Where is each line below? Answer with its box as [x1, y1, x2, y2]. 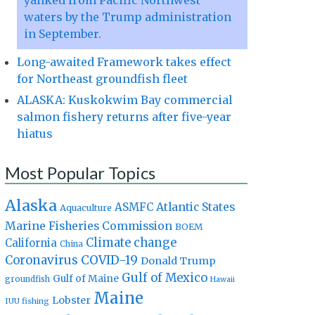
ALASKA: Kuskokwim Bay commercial [17, 93, 233, 108]
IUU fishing [5, 296, 49, 307]
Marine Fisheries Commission [5, 219, 172, 233]
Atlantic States [156, 200, 235, 214]
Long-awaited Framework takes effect [17, 55, 231, 70]
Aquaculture [60, 202, 112, 214]
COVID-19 [81, 252, 138, 269]
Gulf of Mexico [122, 271, 207, 286]
